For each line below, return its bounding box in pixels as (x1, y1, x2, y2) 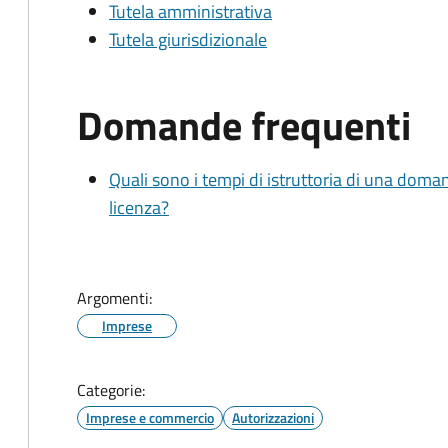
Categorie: (77, 378, 145, 402)
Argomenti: (77, 286, 152, 310)
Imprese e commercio (86, 407, 214, 428)
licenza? (109, 194, 169, 221)
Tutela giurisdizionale (109, 26, 267, 53)
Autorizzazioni (232, 407, 314, 428)
